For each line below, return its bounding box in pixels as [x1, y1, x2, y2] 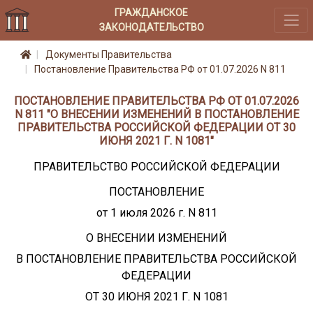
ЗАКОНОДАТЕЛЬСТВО [99, 21, 204, 33]
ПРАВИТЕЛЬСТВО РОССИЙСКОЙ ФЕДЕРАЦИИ [33, 159, 280, 173]
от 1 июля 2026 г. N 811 [96, 205, 217, 219]
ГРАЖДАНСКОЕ [115, 6, 189, 18]
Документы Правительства [45, 49, 172, 61]
